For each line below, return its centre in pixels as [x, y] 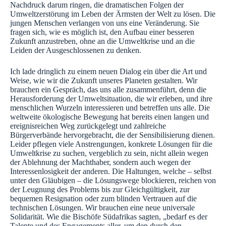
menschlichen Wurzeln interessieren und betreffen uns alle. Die [110, 108]
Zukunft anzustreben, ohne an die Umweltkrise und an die [102, 41]
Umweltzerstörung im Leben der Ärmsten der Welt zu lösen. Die [113, 14]
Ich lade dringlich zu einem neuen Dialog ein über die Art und [108, 72]
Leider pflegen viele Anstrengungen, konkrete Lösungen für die [111, 144]
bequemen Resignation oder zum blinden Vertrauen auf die [103, 199]
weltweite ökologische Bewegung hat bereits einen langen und [109, 117]
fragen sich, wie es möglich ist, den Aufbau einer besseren [102, 32]
